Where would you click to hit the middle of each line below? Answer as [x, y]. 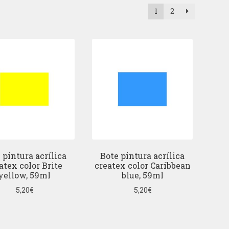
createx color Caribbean [142, 166]
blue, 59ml [142, 175]
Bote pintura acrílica [143, 156]
